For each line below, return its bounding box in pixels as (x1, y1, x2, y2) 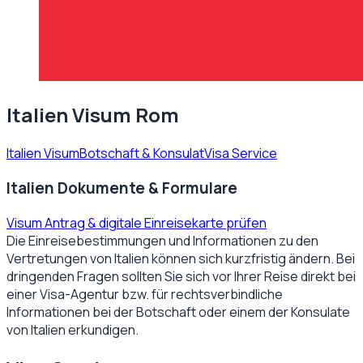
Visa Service (204, 144, 277, 163)
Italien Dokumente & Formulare (6, 177, 237, 199)
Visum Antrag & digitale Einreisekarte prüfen (6, 213, 267, 232)
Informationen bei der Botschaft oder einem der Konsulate (6, 302, 350, 321)
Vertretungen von (6, 249, 112, 267)
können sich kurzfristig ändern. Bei (149, 249, 355, 267)
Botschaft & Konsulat (79, 144, 204, 163)
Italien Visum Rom (6, 101, 179, 129)
